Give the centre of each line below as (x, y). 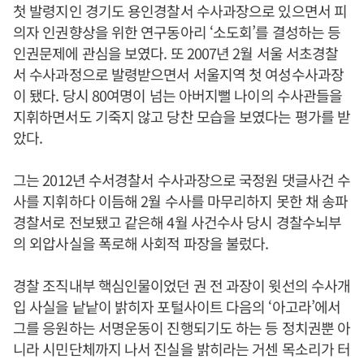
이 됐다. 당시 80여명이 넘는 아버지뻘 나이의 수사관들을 (178, 95)
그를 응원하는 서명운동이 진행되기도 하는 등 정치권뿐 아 (182, 327)
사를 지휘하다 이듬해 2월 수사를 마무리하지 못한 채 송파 (181, 201)
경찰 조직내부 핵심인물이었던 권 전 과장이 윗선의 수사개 (182, 285)
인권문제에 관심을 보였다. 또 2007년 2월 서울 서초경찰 (176, 53)
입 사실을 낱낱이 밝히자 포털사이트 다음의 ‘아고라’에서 (177, 306)
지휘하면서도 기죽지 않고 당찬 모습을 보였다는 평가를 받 (182, 116)
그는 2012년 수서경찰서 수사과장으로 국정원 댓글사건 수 (182, 180)
